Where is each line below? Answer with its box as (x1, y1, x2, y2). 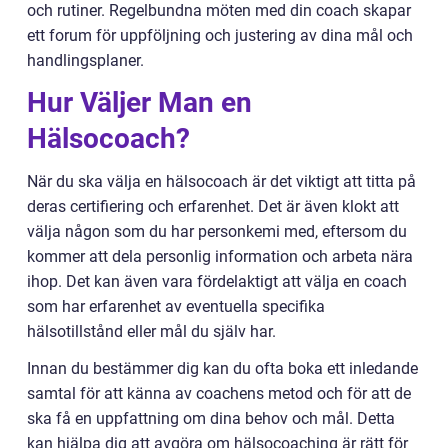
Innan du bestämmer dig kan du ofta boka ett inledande (27, 359, 418, 379)
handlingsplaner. (27, 51, 144, 71)
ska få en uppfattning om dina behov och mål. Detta (27, 409, 395, 429)
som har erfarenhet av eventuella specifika (27, 297, 325, 317)
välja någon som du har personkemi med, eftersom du (27, 222, 407, 242)
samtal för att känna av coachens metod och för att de (27, 384, 411, 404)
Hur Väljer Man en (27, 86, 252, 120)
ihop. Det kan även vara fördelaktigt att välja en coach (27, 272, 407, 292)
